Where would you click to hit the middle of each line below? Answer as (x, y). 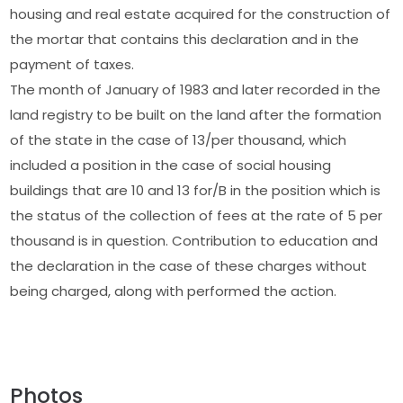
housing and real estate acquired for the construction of (201, 13)
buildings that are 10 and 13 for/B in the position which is (196, 190)
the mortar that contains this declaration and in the (185, 39)
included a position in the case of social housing (171, 165)
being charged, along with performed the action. (174, 291)
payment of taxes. (72, 64)
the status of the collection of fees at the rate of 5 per (197, 215)
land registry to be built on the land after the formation (196, 114)
